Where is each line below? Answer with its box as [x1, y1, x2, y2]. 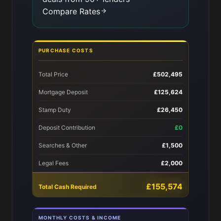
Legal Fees [38, 159, 69, 167]
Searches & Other [38, 142, 87, 149]
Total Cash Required [38, 183, 97, 190]
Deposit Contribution [38, 124, 95, 131]
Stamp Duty [38, 106, 71, 113]
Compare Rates [42, 6, 100, 16]
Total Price [38, 71, 68, 78]
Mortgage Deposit [38, 88, 88, 96]
